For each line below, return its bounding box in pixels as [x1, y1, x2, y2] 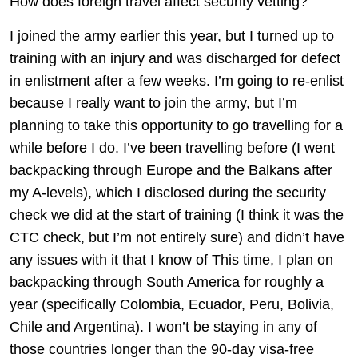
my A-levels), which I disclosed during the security [10, 185, 326, 201]
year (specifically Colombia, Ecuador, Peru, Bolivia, [10, 296, 334, 312]
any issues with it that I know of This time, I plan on [10, 252, 333, 268]
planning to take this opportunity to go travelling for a [10, 117, 343, 133]
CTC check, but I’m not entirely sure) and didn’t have [10, 229, 344, 245]
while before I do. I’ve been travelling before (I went [10, 140, 335, 156]
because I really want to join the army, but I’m [10, 95, 297, 111]
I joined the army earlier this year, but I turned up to [10, 28, 334, 44]
